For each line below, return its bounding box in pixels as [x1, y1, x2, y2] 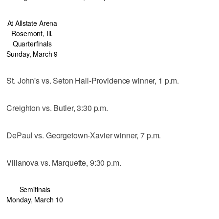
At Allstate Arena [7, 18, 58, 28]
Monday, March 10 [6, 194, 64, 204]
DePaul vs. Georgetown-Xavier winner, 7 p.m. [6, 129, 161, 141]
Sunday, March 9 [6, 48, 58, 59]
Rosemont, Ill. [11, 28, 53, 38]
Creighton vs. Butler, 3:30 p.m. [6, 102, 108, 113]
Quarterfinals [12, 38, 52, 48]
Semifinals [19, 184, 51, 194]
